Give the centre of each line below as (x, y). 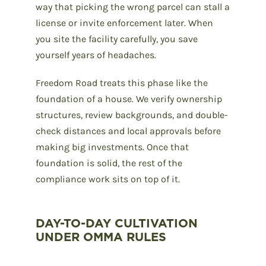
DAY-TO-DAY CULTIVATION (117, 223)
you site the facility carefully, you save (117, 39)
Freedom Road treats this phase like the (122, 83)
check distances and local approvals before (128, 131)
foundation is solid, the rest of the (109, 163)
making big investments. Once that (112, 147)
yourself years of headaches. (96, 55)
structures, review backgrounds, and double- (132, 115)
